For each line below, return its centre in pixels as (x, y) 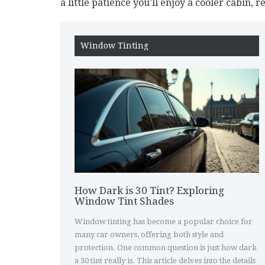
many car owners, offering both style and (149, 234)
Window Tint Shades (124, 201)
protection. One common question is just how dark (166, 247)
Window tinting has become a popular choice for (164, 221)
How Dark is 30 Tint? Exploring (149, 190)
